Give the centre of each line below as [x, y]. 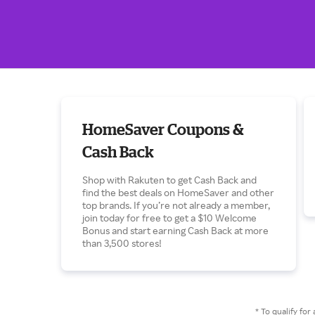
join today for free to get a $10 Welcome [169, 218]
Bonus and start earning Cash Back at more [175, 230]
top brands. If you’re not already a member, [176, 205]
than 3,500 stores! [122, 243]
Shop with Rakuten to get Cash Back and [169, 180]
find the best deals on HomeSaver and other [178, 192]
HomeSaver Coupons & [163, 129]
